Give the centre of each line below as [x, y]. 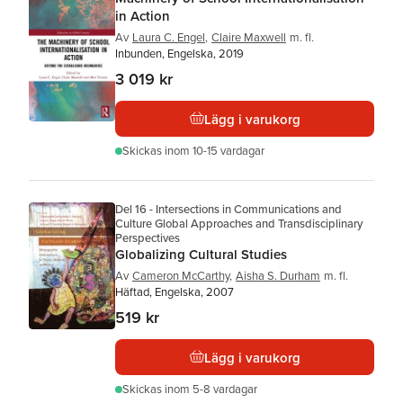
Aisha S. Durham [278, 276]
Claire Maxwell [249, 37]
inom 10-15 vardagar [215, 151]
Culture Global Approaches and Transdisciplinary [239, 224]
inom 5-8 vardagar [211, 389]
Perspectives [148, 238]
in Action [143, 16]
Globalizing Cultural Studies [201, 254]
